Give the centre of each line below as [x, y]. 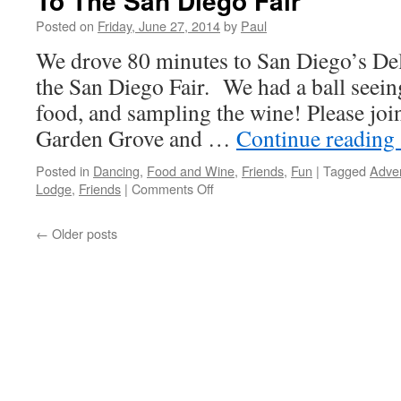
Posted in [63, 171]
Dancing [116, 171]
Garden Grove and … [136, 138]
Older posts [83, 233]
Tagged [345, 171]
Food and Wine [191, 171]
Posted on [65, 26]
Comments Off [173, 188]
